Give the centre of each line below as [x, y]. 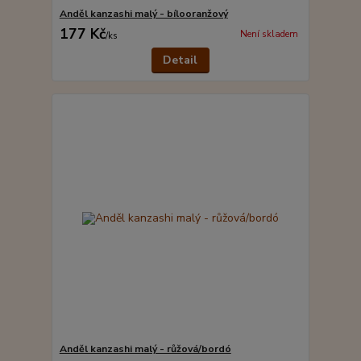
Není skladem [269, 35]
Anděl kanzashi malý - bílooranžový [143, 13]
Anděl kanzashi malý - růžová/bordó [145, 349]
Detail [180, 60]
